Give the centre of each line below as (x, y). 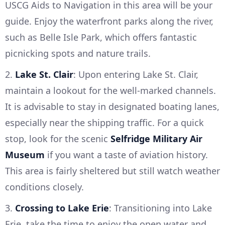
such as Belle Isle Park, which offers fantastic (101, 37)
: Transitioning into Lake (160, 208)
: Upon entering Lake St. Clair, (136, 75)
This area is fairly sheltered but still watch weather (113, 171)
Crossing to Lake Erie (62, 208)
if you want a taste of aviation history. (126, 155)
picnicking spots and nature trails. (78, 53)
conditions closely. (44, 187)
